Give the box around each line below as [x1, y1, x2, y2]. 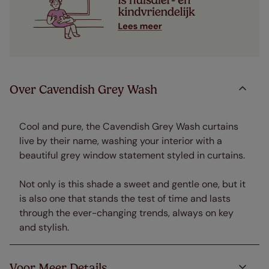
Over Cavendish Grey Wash [10, 82, 157, 97]
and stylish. [19, 221, 69, 234]
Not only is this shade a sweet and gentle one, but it [19, 178, 246, 191]
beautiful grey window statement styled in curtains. [19, 149, 245, 162]
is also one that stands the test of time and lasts [19, 192, 231, 205]
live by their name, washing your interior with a [19, 134, 222, 148]
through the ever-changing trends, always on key [19, 207, 234, 220]
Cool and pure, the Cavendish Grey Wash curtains [19, 120, 238, 133]
